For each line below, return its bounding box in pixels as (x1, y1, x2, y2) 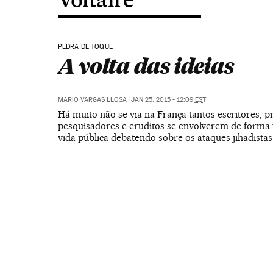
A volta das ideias (57, 52, 233, 79)
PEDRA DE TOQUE (57, 43, 113, 51)
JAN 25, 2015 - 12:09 (130, 96, 195, 104)
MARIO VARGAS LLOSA (57, 96, 127, 104)
